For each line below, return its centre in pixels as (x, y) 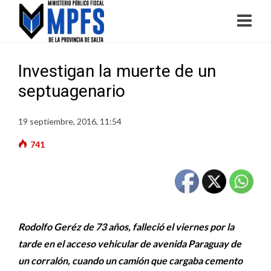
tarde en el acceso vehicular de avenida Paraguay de (130, 243)
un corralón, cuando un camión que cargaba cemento (130, 260)
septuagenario (72, 91)
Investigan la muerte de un (117, 71)
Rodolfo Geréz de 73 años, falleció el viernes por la (126, 227)
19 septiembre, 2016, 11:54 (70, 121)
